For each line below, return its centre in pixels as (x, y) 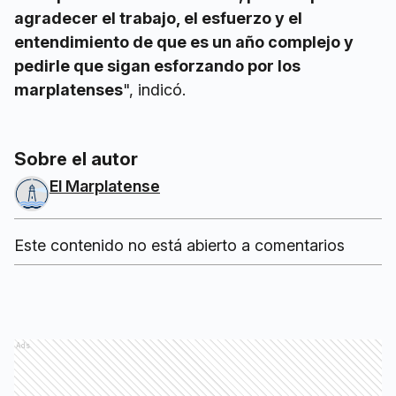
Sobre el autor (76, 160)
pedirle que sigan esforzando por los (157, 66)
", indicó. (154, 90)
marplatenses (69, 90)
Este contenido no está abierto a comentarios (179, 246)
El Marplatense (105, 187)
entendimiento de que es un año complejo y (184, 42)
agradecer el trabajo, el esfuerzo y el (158, 19)
